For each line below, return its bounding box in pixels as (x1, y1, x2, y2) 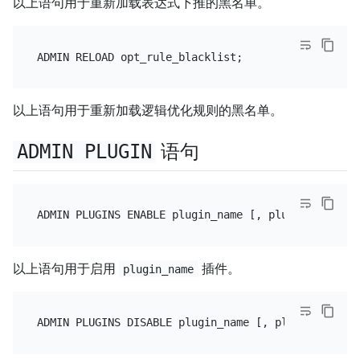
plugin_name (123, 262, 194, 276)
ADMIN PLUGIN (16, 141, 152, 164)
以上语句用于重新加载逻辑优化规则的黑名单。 (13, 103, 283, 119)
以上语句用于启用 (13, 260, 119, 276)
